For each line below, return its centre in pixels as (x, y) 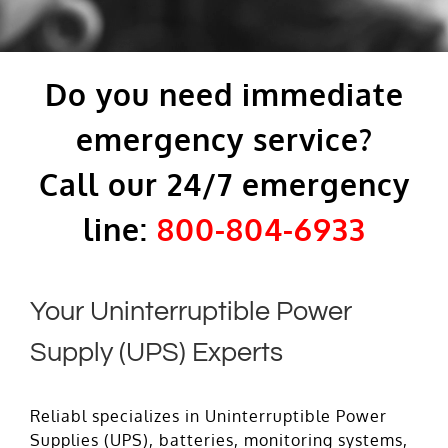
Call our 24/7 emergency (224, 184)
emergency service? (224, 139)
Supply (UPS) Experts (156, 353)
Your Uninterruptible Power (190, 312)
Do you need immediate (224, 94)
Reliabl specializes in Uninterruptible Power (208, 416)
